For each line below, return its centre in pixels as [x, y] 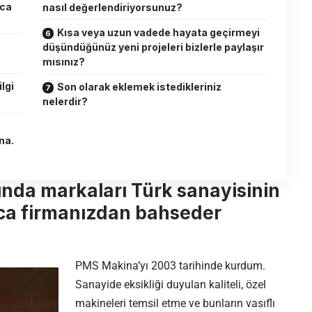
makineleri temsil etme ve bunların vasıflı [175, 304]
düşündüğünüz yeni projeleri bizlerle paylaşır [154, 47]
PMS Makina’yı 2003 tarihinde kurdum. [170, 266]
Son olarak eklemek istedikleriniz [140, 87]
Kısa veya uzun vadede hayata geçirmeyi [159, 33]
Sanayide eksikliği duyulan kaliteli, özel [171, 285]
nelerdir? [65, 102]
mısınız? [64, 62]
